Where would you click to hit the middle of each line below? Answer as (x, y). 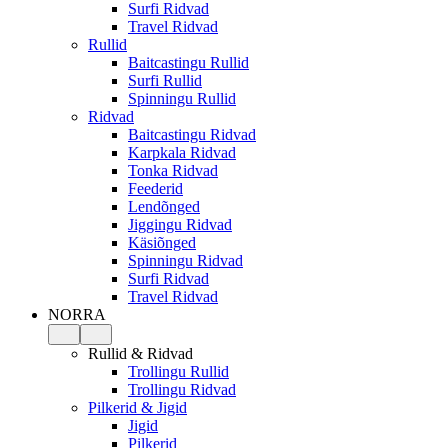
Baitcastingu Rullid (188, 62)
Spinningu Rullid (182, 98)
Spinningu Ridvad (185, 260)
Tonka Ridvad (173, 170)
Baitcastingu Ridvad (192, 134)
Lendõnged (164, 206)
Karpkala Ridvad (182, 152)
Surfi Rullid (165, 80)
